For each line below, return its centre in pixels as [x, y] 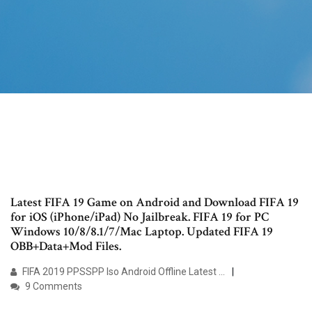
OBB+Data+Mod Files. [66, 247]
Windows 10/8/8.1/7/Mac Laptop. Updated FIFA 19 [142, 232]
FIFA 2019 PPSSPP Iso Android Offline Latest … [123, 272]
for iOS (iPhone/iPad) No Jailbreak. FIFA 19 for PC [140, 217]
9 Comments [53, 287]
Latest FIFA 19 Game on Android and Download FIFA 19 [155, 203]
